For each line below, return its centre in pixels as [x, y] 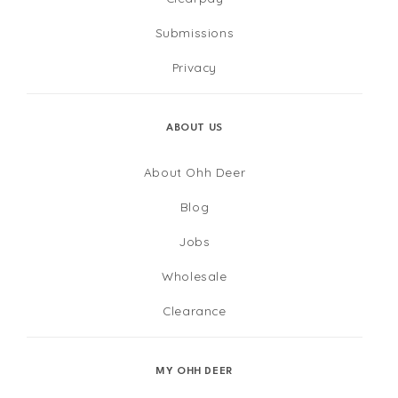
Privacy [195, 67]
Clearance [195, 310]
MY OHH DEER [195, 371]
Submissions [195, 32]
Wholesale [195, 275]
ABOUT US [195, 128]
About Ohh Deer [195, 171]
